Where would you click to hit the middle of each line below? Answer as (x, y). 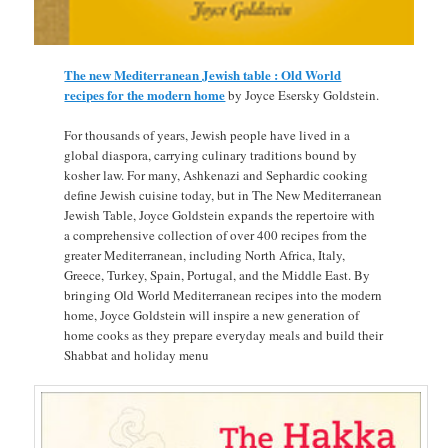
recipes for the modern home (145, 95)
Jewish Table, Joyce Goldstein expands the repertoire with (220, 215)
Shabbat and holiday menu (137, 355)
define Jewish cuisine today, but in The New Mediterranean (223, 195)
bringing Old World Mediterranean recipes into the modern (223, 295)
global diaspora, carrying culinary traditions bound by (211, 155)
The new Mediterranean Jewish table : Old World (203, 75)
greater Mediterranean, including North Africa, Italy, (205, 255)
